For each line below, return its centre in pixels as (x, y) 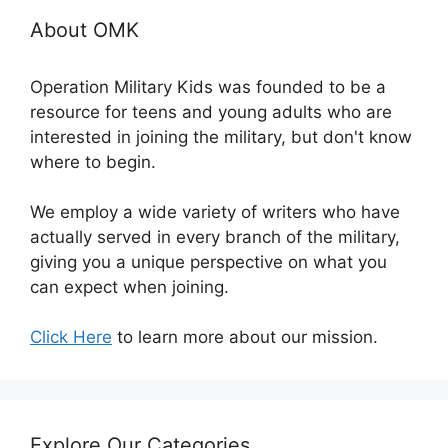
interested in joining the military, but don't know (221, 137)
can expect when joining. (129, 287)
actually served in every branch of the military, (215, 237)
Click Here (71, 337)
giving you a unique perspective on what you (208, 262)
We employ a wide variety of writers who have (215, 212)
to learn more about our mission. (245, 337)
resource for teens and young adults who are (211, 112)
